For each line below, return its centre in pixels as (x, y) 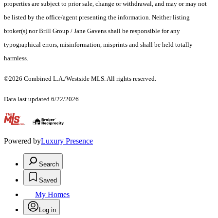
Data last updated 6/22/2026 (41, 99)
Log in (47, 210)
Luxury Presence (67, 141)
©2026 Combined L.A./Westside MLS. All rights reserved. (80, 79)
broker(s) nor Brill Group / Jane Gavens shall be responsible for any (92, 31)
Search (49, 164)
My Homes (52, 195)
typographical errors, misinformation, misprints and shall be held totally (98, 45)
